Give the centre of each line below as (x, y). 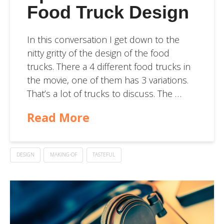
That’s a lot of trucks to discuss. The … (104, 93)
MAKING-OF (63, 155)
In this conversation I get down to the (103, 39)
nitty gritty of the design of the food (98, 53)
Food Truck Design (108, 12)
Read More (58, 117)
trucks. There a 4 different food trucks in (108, 66)
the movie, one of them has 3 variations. (107, 80)
